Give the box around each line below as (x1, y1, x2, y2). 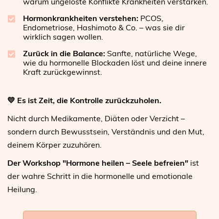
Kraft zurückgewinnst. (23, 66, 102, 77)
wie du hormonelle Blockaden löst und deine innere (23, 57, 207, 67)
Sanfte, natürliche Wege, (105, 48, 197, 58)
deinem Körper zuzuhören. (7, 139, 102, 150)
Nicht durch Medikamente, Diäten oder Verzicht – (7, 113, 185, 123)
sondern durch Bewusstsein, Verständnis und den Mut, (7, 126, 204, 136)
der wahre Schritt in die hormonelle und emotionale (7, 171, 193, 181)
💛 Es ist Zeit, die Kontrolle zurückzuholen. (7, 95, 161, 105)
